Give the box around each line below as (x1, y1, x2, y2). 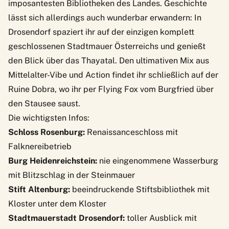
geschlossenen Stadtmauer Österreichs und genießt (8, 41, 205, 51)
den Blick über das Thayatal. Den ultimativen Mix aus (8, 55, 209, 65)
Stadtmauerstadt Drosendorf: (8, 213, 127, 223)
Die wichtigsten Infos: (8, 112, 89, 123)
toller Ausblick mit (127, 213, 197, 223)
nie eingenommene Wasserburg (99, 155, 218, 166)
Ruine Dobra (8, 84, 55, 94)
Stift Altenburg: (8, 184, 72, 194)
